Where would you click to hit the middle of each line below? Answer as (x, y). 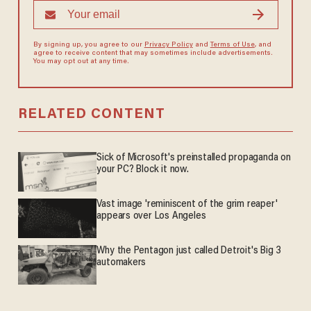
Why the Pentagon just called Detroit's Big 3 (189, 251)
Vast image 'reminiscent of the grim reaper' (187, 205)
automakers (121, 263)
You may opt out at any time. (81, 62)
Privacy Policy (168, 45)
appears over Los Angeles (151, 217)
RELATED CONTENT (91, 115)
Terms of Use (232, 45)
